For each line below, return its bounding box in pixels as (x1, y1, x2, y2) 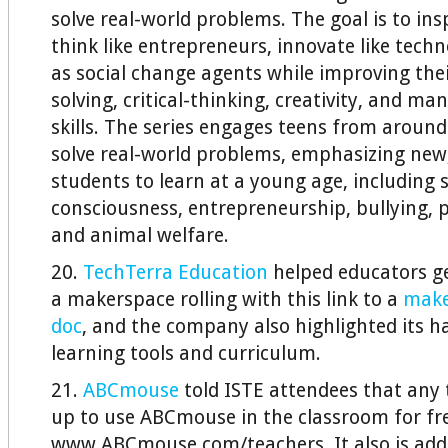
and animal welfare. (51, 224, 229, 247)
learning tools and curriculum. (51, 342, 321, 365)
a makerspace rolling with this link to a (51, 288, 403, 311)
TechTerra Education (83, 261, 268, 284)
